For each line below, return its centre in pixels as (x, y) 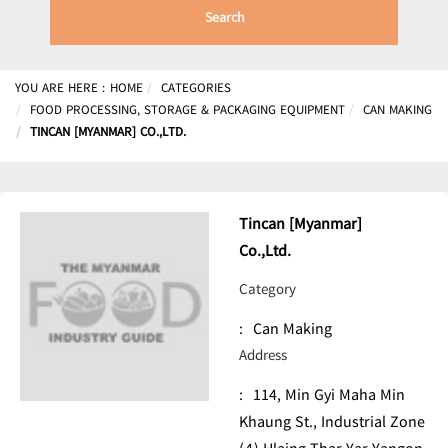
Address (263, 357)
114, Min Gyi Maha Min (329, 396)
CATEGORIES (196, 89)
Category (267, 291)
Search (224, 19)
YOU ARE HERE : (60, 89)
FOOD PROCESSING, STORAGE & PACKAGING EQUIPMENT (187, 111)
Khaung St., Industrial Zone (332, 423)
